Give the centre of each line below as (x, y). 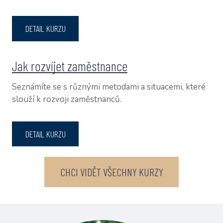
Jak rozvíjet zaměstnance (70, 65)
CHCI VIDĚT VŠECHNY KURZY (111, 172)
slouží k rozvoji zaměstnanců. (67, 99)
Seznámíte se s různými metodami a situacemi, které (109, 87)
